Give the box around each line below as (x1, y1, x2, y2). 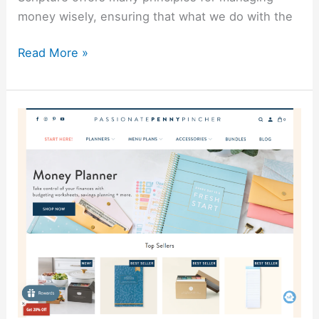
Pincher (17, 147, 60, 162)
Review (17, 167, 58, 182)
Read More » (18, 46, 89, 61)
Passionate (17, 109, 79, 124)
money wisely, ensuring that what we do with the (18, 9, 293, 23)
